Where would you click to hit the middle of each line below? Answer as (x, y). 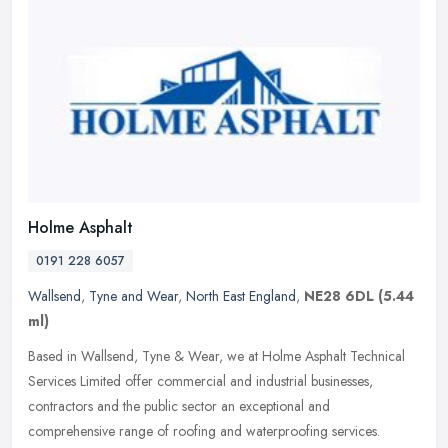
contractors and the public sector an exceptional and (179, 406)
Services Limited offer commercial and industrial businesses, (200, 381)
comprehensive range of (98, 431)
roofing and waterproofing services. (276, 431)
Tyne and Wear (133, 296)
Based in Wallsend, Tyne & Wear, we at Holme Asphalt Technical (216, 356)
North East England (241, 296)
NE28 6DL (339, 296)
